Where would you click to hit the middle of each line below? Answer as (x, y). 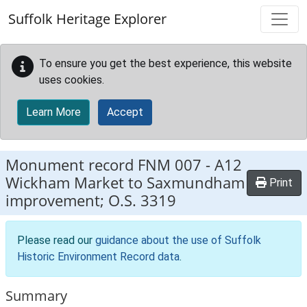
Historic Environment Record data (98, 257)
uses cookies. (72, 80)
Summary (36, 296)
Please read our (56, 240)
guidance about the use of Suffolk (178, 240)
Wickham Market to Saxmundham (125, 183)
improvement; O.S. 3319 (91, 200)
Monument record (72, 165)
